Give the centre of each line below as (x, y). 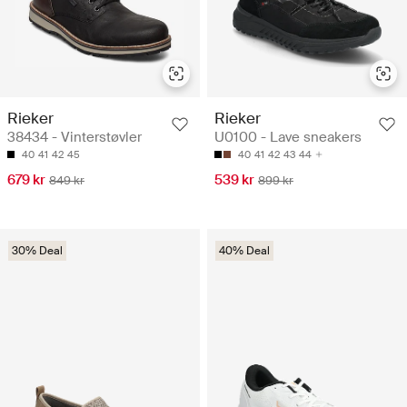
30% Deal (37, 250)
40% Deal (244, 250)
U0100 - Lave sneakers (288, 137)
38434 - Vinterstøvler (74, 137)
